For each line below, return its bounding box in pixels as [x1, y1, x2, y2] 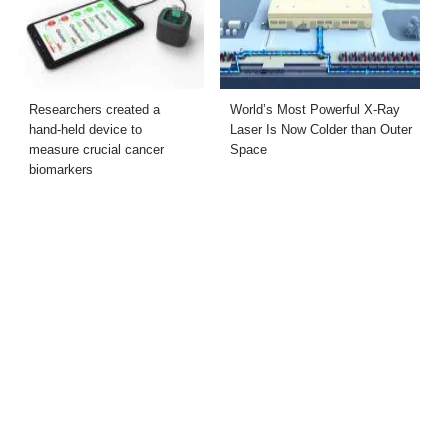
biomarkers [29, 162, 94, 178]
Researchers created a [29, 102, 161, 118]
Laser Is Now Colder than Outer [230, 122, 412, 138]
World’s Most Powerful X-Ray [230, 102, 400, 118]
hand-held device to [29, 122, 143, 138]
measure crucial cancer [29, 142, 165, 158]
